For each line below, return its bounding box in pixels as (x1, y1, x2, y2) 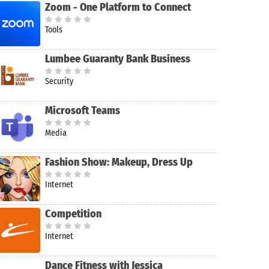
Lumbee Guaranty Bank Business (45, 52, 190, 65)
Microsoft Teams (45, 103, 120, 117)
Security (45, 76, 73, 86)
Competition (45, 207, 101, 220)
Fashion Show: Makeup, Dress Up (45, 155, 193, 169)
